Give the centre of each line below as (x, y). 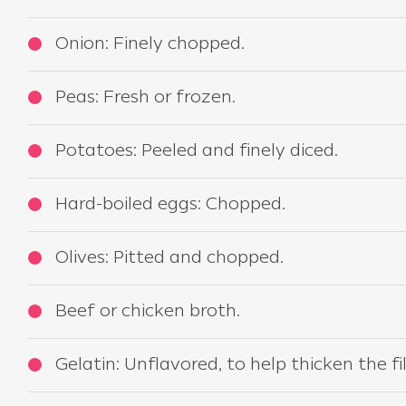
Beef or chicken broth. (148, 312)
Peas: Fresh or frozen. (145, 98)
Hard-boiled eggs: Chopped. (170, 205)
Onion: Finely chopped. (150, 44)
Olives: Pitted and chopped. (169, 258)
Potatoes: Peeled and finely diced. (197, 151)
